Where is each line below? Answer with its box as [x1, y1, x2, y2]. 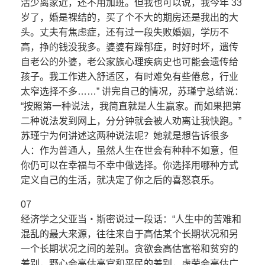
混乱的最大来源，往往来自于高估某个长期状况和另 [21, 229, 238, 240]
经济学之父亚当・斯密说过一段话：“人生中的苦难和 [21, 214, 241, 225]
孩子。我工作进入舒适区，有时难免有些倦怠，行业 [21, 72, 238, 82]
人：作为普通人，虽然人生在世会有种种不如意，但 [21, 146, 238, 156]
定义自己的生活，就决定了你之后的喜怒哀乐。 [21, 175, 219, 186]
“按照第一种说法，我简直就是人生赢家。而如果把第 [21, 101, 241, 112]
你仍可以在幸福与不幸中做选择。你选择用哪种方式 [21, 160, 238, 171]
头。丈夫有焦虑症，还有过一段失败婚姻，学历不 [21, 27, 229, 38]
